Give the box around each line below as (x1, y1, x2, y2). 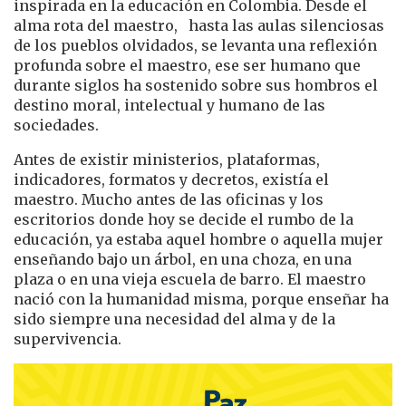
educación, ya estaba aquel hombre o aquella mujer (14, 230, 383, 249)
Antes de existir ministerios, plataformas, (14, 150, 320, 169)
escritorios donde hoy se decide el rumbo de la (14, 210, 353, 229)
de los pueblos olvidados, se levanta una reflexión (14, 36, 377, 55)
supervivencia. (14, 330, 121, 349)
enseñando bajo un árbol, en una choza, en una (14, 250, 352, 269)
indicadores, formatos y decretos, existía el (14, 170, 329, 189)
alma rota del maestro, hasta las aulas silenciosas (14, 16, 384, 35)
